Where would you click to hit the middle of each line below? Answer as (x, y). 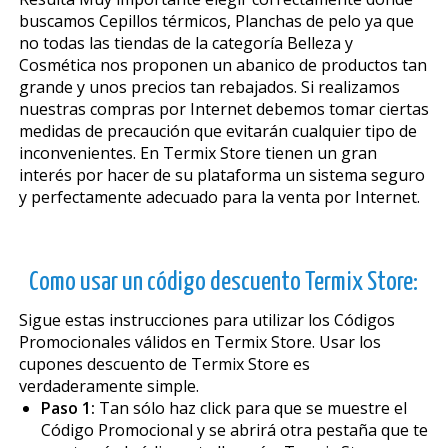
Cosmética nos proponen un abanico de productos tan (222, 64)
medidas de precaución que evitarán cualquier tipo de (217, 130)
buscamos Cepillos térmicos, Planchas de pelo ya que (216, 20)
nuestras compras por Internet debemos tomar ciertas (223, 108)
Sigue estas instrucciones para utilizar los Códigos (206, 319)
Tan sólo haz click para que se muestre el (250, 407)
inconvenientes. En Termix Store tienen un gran (197, 152)
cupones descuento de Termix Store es (164, 363)
